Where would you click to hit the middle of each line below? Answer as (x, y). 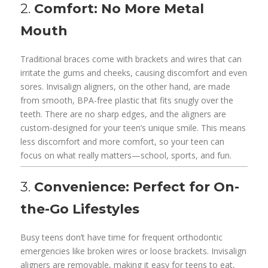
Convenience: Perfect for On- (137, 187)
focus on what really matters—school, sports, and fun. (126, 155)
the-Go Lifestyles (80, 209)
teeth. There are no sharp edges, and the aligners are (124, 114)
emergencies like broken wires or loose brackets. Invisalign (134, 251)
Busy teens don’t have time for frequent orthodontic (122, 237)
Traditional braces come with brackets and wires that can (131, 59)
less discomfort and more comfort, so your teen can (123, 141)
